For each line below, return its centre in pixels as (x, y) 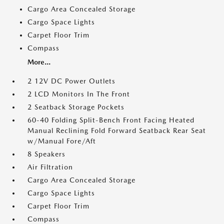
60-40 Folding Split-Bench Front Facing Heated (111, 120)
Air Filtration (50, 167)
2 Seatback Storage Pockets (76, 107)
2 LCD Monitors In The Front (79, 94)
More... (39, 62)
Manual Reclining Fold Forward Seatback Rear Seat (117, 130)
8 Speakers (46, 154)
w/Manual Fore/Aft (62, 141)
